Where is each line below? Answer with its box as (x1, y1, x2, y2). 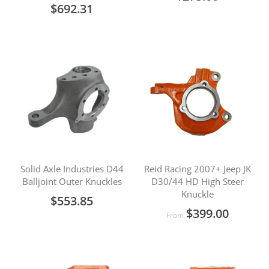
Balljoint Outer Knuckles (22, 175, 122, 187)
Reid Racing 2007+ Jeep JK (144, 163, 251, 175)
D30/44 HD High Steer (151, 175, 244, 187)
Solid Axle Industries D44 (20, 163, 124, 175)
